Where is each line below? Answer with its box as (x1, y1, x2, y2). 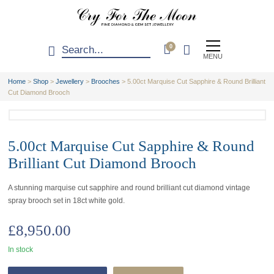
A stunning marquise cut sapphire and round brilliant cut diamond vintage (8, 183, 251, 193)
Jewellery (56, 77, 84, 85)
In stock (8, 245, 34, 254)
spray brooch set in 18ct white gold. (8, 196, 125, 206)
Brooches (91, 77, 120, 85)
